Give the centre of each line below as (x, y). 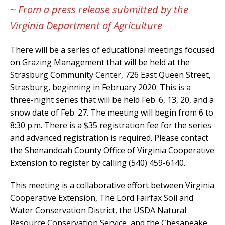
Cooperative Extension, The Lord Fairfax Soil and (102, 198)
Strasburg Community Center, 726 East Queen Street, (110, 75)
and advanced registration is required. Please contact (109, 137)
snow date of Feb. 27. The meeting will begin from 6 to (112, 112)
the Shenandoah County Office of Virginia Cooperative (112, 150)
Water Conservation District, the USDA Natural (98, 210)
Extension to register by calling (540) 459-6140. (99, 162)
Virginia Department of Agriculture (86, 25)
